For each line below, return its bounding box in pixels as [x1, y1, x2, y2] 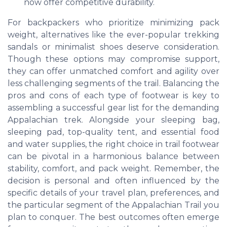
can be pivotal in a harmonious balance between [8, 152, 219, 162]
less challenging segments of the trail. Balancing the [8, 79, 219, 89]
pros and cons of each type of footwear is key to [8, 91, 219, 101]
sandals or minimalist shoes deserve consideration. [8, 42, 219, 52]
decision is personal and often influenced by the [8, 176, 219, 186]
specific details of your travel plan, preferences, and [8, 188, 219, 198]
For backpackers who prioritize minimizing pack [8, 18, 219, 28]
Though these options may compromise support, [8, 54, 219, 64]
